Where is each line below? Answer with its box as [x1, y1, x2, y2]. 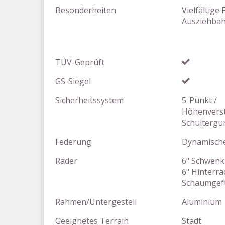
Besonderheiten [55, 5, 116, 16]
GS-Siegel [55, 76, 91, 87]
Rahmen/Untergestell [55, 196, 137, 207]
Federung [55, 136, 91, 147]
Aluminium [182, 196, 222, 207]
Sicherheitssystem [55, 95, 124, 106]
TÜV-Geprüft [55, 57, 104, 68]
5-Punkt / [182, 95, 217, 106]
